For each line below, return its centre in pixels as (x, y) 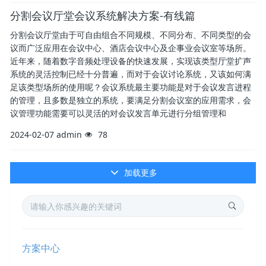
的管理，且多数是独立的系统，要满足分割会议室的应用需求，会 (131, 100)
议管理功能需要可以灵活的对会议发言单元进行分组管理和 (118, 113)
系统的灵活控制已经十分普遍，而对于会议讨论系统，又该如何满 (131, 74)
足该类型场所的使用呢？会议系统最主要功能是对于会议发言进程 (131, 87)
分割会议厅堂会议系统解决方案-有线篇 (103, 15)
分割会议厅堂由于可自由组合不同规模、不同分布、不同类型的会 (131, 35)
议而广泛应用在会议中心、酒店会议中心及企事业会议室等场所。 (131, 48)
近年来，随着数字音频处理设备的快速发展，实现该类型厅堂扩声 (131, 61)
